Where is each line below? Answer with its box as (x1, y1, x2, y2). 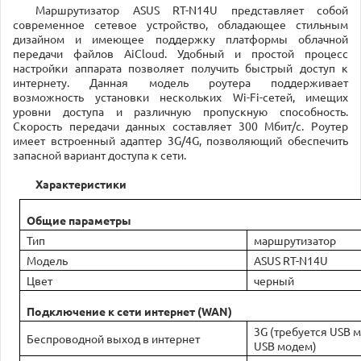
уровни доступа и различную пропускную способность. (13, 104, 348, 118)
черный (254, 273, 294, 288)
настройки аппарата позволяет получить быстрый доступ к (13, 60, 348, 75)
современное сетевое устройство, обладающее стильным (13, 17, 348, 31)
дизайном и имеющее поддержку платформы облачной (13, 31, 348, 46)
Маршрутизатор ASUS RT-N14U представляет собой (35, 2, 348, 17)
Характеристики (35, 176, 127, 191)
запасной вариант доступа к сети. (13, 147, 186, 162)
